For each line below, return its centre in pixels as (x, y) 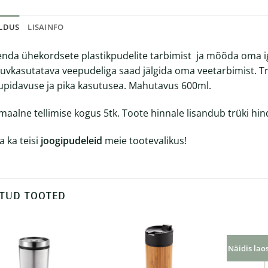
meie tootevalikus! (144, 140)
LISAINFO (46, 27)
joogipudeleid (71, 140)
